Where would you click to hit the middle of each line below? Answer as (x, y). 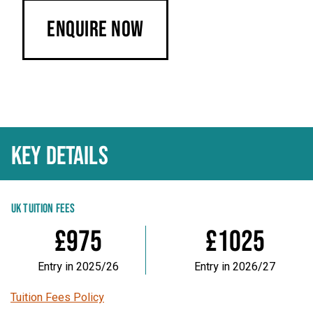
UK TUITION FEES (43, 208)
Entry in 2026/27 (235, 267)
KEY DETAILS (60, 156)
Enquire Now (95, 29)
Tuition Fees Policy (57, 297)
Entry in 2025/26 (78, 267)
